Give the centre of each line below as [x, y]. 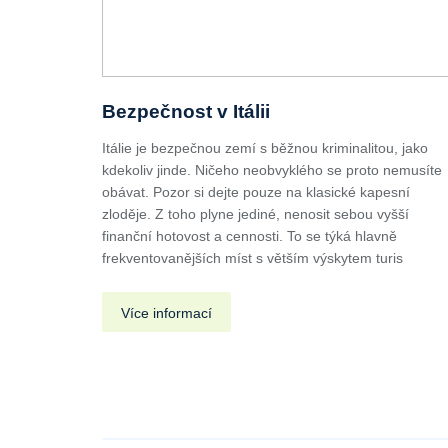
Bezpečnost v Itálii [186, 111]
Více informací [166, 312]
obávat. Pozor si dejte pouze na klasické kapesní [256, 191]
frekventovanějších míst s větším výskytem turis [252, 257]
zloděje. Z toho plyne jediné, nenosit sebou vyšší [255, 213]
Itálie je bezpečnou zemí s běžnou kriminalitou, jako [265, 147]
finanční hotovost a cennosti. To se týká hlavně [249, 235]
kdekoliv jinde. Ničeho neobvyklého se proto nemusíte [272, 169]
